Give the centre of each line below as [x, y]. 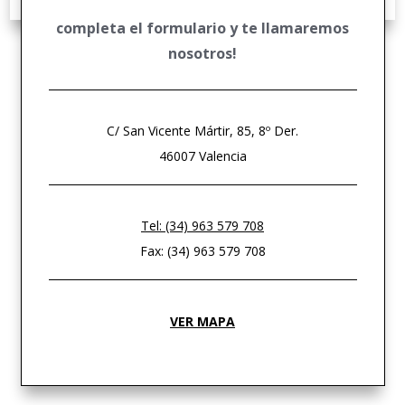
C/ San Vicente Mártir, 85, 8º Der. [202, 130]
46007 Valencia [202, 155]
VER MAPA [202, 322]
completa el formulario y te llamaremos [202, 28]
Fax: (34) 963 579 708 [202, 250]
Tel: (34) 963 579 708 [202, 225]
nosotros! [202, 54]
